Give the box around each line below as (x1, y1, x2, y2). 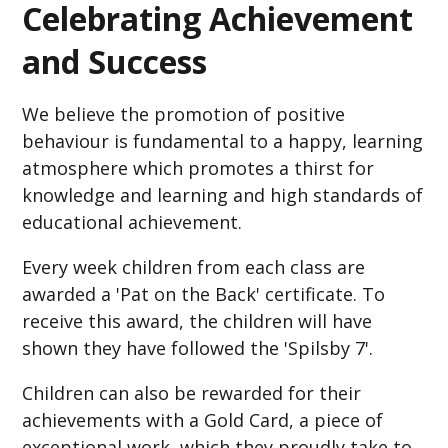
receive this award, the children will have (22, 308, 373, 333)
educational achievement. (22, 209, 243, 234)
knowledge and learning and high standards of (22, 182, 424, 207)
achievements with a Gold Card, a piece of (22, 407, 384, 432)
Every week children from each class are (22, 254, 366, 279)
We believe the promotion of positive (22, 101, 346, 126)
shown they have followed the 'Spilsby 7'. (22, 335, 379, 360)
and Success (22, 39, 208, 83)
